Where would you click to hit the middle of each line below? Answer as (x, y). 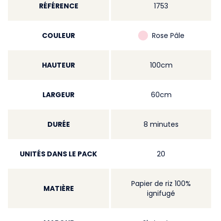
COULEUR (58, 36)
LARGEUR (58, 95)
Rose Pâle (168, 36)
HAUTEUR (58, 65)
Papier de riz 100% (161, 184)
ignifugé (161, 193)
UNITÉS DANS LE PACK (58, 154)
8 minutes (161, 124)
